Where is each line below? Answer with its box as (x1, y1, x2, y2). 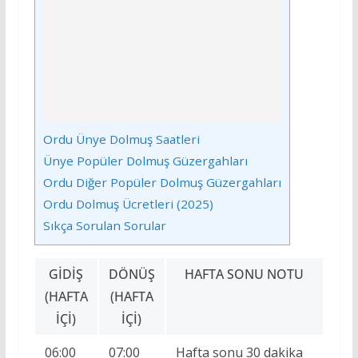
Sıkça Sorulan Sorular (42, 217, 166, 233)
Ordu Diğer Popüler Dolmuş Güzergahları (42, 174, 281, 190)
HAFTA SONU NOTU (185, 265, 304, 284)
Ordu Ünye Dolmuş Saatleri (42, 131, 200, 147)
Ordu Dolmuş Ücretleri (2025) (42, 196, 213, 212)
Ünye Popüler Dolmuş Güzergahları (42, 153, 248, 169)
